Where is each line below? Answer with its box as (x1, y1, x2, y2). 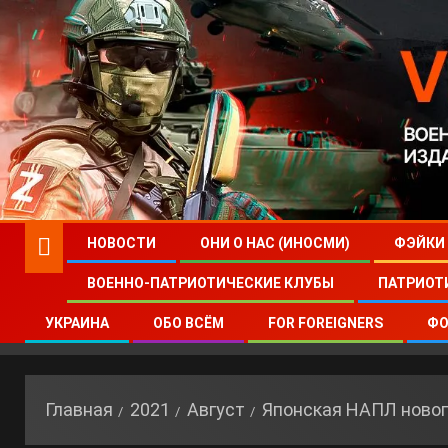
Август (187, 399, 245, 420)
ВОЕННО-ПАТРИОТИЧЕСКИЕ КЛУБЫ (87, 275, 334, 291)
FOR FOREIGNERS (268, 315, 383, 331)
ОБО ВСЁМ (153, 315, 224, 331)
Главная (45, 399, 113, 420)
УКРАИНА (45, 315, 109, 331)
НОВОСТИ (87, 235, 156, 251)
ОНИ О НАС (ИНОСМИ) (200, 235, 350, 251)
